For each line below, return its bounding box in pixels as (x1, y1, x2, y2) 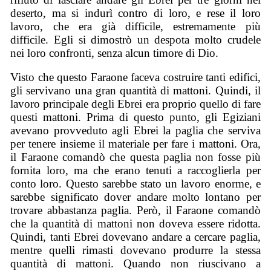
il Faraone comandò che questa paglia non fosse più (10, 151, 261, 164)
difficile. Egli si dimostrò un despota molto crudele (10, 33, 261, 46)
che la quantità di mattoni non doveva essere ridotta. (10, 217, 261, 230)
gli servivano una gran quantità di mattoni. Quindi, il (10, 84, 261, 97)
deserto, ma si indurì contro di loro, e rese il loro (10, 6, 261, 19)
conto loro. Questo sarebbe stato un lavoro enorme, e (10, 177, 261, 191)
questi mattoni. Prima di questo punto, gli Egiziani (10, 111, 261, 124)
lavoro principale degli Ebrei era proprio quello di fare (10, 97, 261, 111)
